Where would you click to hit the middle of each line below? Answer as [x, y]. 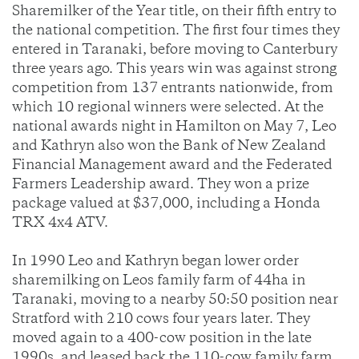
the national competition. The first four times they [176, 32]
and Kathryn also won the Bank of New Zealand [169, 147]
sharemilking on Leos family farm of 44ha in [159, 282]
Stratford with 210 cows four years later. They [161, 320]
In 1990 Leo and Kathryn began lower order [155, 262]
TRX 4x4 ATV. [60, 224]
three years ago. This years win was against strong [174, 70]
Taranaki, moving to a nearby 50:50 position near [175, 301]
